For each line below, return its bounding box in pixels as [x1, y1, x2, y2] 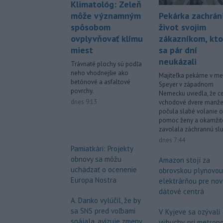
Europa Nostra [71, 175, 116, 185]
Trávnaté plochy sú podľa [71, 60, 142, 68]
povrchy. [71, 87, 94, 95]
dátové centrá [159, 187, 204, 197]
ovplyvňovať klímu [71, 33, 143, 44]
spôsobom [71, 21, 111, 33]
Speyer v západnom [159, 80, 214, 89]
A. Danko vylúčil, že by [71, 196, 140, 205]
